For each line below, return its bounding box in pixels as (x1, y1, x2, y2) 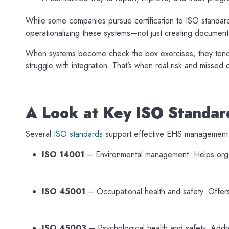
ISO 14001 (42, 148, 84, 161)
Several (26, 128, 54, 140)
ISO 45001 (42, 185, 85, 197)
